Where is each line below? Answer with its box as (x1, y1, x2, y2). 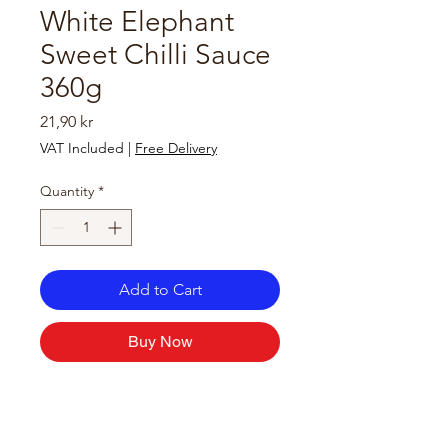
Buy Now (127, 332, 193, 351)
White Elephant (40, 5, 234, 38)
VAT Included (40, 139, 124, 157)
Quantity (40, 182, 94, 200)
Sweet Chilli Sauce (40, 38, 271, 71)
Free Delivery (135, 139, 217, 157)
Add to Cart (118, 280, 202, 299)
